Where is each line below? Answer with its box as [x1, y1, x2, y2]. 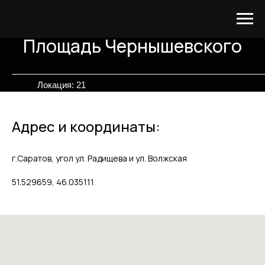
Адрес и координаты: [12, 117, 160, 136]
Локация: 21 [37, 80, 86, 90]
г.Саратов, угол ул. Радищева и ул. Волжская [12, 153, 187, 164]
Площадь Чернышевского [23, 34, 242, 58]
